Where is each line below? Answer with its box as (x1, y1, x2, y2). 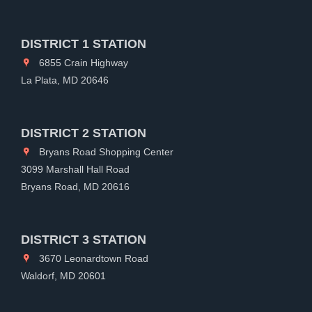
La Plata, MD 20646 (21, 74, 109, 86)
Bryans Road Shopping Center (36, 146, 173, 157)
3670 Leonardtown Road (36, 252, 148, 264)
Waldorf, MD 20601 (21, 270, 106, 281)
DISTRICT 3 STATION (21, 232, 146, 247)
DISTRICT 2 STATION (21, 125, 146, 140)
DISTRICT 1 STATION (21, 36, 146, 51)
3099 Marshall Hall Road (21, 163, 130, 175)
